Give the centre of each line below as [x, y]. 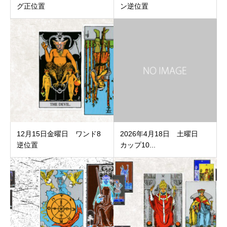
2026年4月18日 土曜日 [162, 134]
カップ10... [138, 145]
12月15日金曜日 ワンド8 [59, 134]
